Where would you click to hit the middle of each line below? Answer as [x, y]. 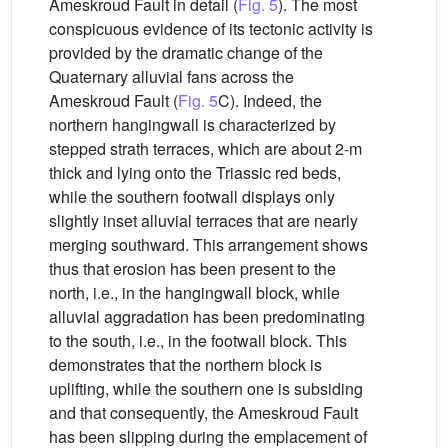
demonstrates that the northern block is [185, 365]
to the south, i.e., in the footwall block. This [198, 341]
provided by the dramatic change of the [186, 53]
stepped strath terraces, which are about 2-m [205, 149]
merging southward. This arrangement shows [208, 245]
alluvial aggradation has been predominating [207, 317]
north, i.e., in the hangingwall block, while [194, 293]
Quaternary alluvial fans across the [171, 77]
